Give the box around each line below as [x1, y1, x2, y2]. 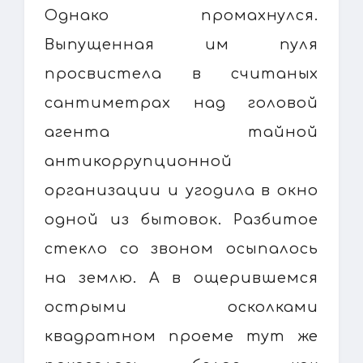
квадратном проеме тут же [45, 327, 318, 344]
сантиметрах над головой [45, 94, 318, 111]
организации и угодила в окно [45, 181, 318, 199]
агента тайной [45, 123, 318, 140]
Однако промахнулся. [45, 6, 318, 23]
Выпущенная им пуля [45, 36, 318, 53]
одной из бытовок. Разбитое [45, 211, 318, 228]
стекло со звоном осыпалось [45, 240, 318, 257]
